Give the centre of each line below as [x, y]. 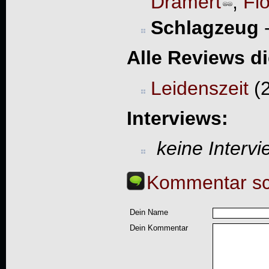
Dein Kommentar [159, 228]
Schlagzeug [204, 27]
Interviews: [177, 118]
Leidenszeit [199, 88]
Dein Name [149, 213]
